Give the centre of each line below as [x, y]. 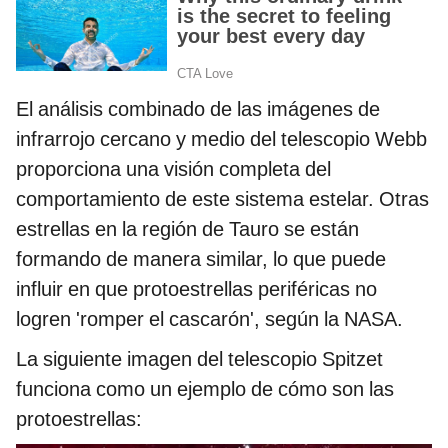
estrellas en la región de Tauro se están [187, 228]
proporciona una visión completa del [173, 168]
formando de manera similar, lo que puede [201, 258]
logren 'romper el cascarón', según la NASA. [209, 318]
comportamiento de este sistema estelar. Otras [222, 198]
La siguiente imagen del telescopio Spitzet [199, 358]
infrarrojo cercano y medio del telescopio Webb [221, 138]
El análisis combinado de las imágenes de [198, 108]
